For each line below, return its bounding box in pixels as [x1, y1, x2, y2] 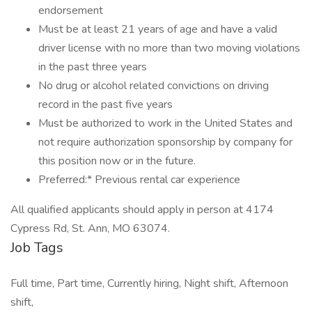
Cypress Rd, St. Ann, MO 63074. [10, 221, 170, 236]
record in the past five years [38, 97, 173, 112]
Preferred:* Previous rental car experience [38, 172, 240, 187]
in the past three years [38, 59, 147, 75]
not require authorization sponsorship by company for [38, 134, 292, 150]
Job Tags [10, 238, 63, 257]
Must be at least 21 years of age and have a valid [38, 22, 277, 37]
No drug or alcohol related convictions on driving [38, 78, 269, 93]
